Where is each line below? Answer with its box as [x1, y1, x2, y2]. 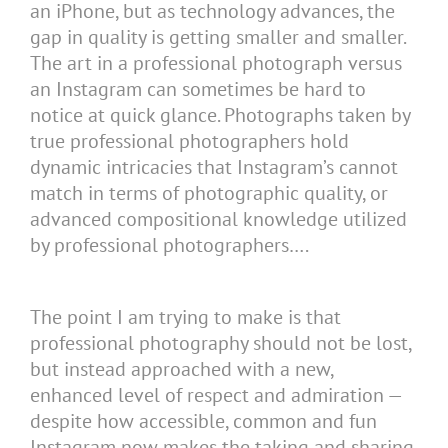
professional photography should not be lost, [30, 329, 411, 356]
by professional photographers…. [30, 231, 309, 258]
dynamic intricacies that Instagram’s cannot [30, 153, 398, 180]
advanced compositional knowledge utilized [30, 205, 407, 232]
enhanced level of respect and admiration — [30, 381, 401, 408]
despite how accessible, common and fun [30, 407, 377, 434]
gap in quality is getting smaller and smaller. [30, 23, 405, 50]
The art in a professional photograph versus [30, 49, 402, 76]
